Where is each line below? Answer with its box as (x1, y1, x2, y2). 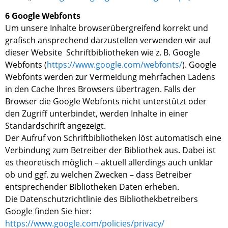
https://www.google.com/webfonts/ (47, 59, 182, 71)
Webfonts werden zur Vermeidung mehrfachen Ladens (5, 71, 215, 83)
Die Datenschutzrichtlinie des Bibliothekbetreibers (5, 193, 198, 205)
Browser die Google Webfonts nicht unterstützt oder (5, 96, 207, 107)
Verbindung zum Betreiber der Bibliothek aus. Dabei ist (5, 145, 216, 156)
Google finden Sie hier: (5, 206, 92, 217)
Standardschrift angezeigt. (5, 120, 106, 132)
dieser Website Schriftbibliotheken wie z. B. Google (5, 47, 200, 59)
